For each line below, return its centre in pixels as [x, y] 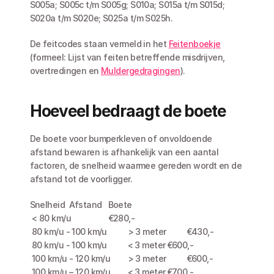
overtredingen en [65, 71]
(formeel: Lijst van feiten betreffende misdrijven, [127, 57]
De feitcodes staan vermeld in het [99, 44]
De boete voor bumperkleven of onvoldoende [121, 139]
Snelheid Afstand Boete [120, 205]
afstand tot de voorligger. [82, 179]
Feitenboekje [194, 44]
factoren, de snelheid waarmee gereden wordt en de [136, 165]
